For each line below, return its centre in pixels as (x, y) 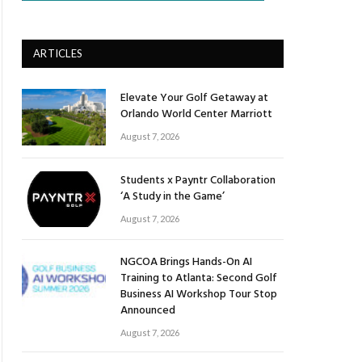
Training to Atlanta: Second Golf (199, 278)
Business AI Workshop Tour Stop (199, 294)
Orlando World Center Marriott (196, 115)
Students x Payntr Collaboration (198, 180)
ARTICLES (58, 54)
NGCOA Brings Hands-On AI (186, 262)
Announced (148, 310)
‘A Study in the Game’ (173, 196)
